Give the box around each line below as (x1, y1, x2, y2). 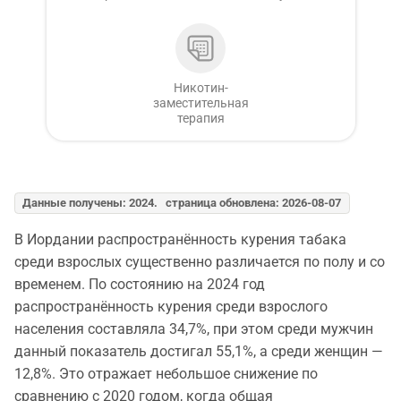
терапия (176, 111, 225, 126)
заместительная (152, 96, 249, 111)
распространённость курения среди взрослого (14, 297, 328, 315)
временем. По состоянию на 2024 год (14, 275, 265, 293)
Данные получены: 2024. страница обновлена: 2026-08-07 (22, 196, 342, 210)
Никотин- (173, 81, 228, 96)
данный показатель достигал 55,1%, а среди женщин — (14, 342, 383, 360)
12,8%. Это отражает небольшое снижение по (14, 364, 318, 382)
